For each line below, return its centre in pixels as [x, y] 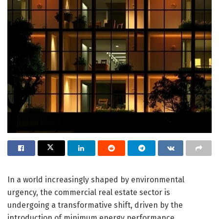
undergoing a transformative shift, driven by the [95, 205]
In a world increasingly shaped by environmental [96, 179]
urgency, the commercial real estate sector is [89, 192]
